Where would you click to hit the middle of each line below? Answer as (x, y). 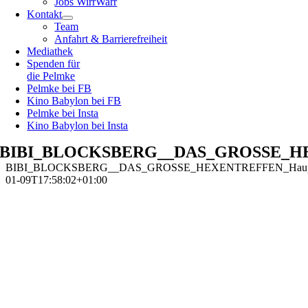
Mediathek (50, 51)
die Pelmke (51, 76)
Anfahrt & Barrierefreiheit (111, 39)
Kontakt (45, 14)
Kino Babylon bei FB (74, 101)
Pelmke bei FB (59, 88)
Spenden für (54, 64)
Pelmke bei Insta (63, 113)
